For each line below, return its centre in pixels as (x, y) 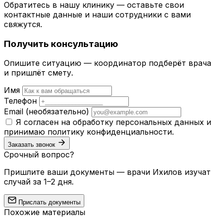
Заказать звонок (31, 145)
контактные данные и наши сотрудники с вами (97, 15)
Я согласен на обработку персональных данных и (114, 122)
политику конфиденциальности (110, 132)
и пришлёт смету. (39, 73)
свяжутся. (23, 24)
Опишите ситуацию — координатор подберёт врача (108, 63)
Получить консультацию (61, 44)
